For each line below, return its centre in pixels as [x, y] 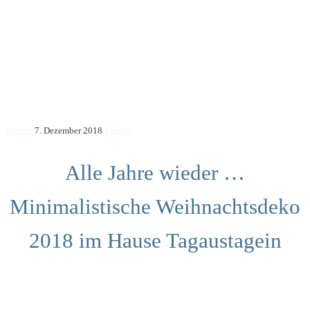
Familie [119, 130]
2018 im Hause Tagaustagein [155, 240]
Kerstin [19, 130]
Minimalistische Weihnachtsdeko [155, 206]
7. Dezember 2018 [69, 130]
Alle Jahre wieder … [155, 172]
